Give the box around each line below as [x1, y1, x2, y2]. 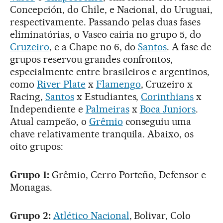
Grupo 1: [10, 169, 49, 181]
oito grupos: [10, 140, 63, 153]
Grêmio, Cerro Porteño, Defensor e [49, 169, 207, 181]
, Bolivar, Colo [129, 210, 191, 222]
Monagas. [10, 181, 52, 194]
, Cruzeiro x [140, 78, 193, 91]
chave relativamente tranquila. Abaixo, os [10, 128, 194, 140]
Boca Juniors [139, 103, 196, 115]
